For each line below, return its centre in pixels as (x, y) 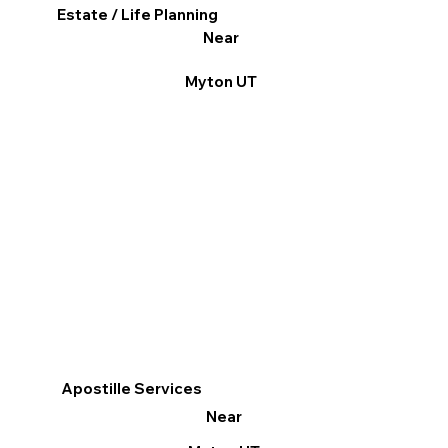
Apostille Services (132, 389)
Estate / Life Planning (138, 15)
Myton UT (220, 82)
